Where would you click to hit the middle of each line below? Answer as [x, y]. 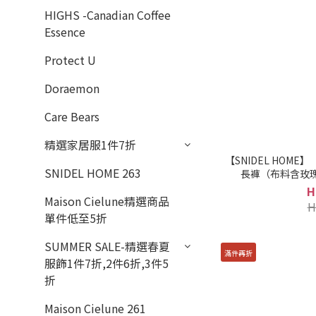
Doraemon [72, 88]
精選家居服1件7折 [90, 145]
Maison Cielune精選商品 [107, 201]
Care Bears [72, 116]
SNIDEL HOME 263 [93, 173]
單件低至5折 [76, 218]
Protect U [70, 60]
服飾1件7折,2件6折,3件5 [107, 263]
